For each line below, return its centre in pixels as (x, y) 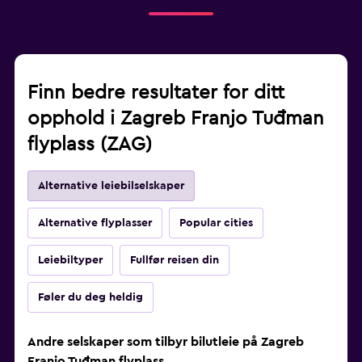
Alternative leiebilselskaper (111, 186)
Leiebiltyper (70, 261)
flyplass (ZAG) (90, 145)
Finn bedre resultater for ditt (156, 93)
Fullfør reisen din (175, 261)
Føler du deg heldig (90, 298)
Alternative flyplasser (95, 223)
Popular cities (216, 223)
